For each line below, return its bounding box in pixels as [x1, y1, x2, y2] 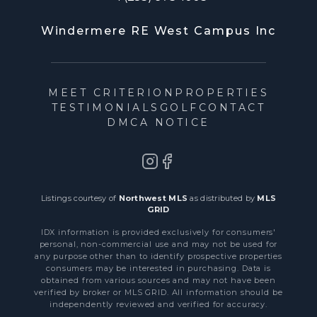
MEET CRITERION [48, 86, 175, 99]
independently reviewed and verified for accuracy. [49, 299, 268, 309]
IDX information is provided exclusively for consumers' [40, 226, 277, 237]
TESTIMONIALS [51, 100, 160, 114]
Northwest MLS [118, 192, 188, 203]
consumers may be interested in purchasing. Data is [45, 263, 271, 273]
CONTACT [198, 100, 266, 114]
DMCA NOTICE [107, 115, 210, 129]
